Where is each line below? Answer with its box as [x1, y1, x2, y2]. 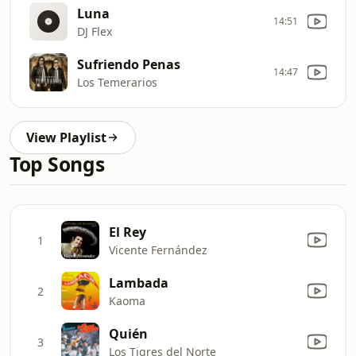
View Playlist [26, 129, 106, 146]
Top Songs [10, 151, 105, 177]
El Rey [109, 222, 146, 241]
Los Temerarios [77, 74, 157, 90]
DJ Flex [77, 23, 112, 39]
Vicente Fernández [109, 242, 207, 257]
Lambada [109, 273, 168, 292]
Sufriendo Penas [77, 55, 180, 73]
